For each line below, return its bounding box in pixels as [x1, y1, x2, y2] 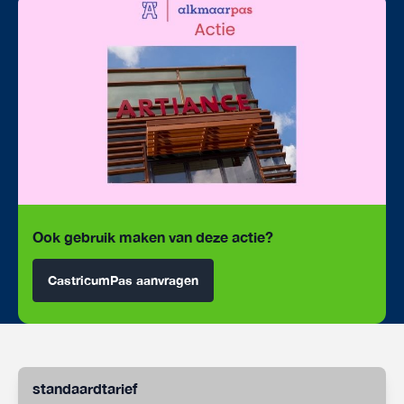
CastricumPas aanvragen [48, 272, 198, 288]
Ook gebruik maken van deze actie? [32, 228, 273, 245]
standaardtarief [32, 380, 137, 397]
